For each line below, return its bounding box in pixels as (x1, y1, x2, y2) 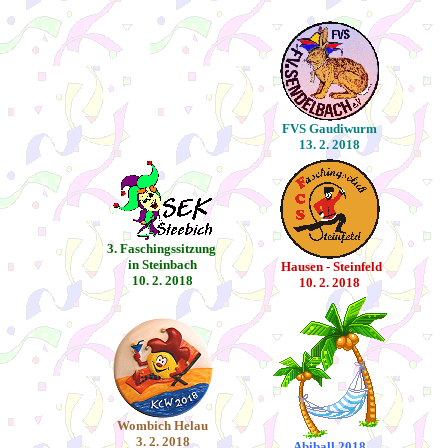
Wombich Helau (117, 418, 208, 433)
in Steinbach (128, 257, 197, 272)
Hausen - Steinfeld (277, 259, 382, 274)
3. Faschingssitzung (106, 241, 219, 256)
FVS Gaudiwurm (282, 121, 377, 136)
